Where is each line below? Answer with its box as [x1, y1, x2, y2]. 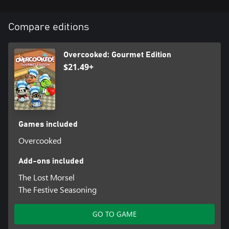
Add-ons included [18, 156, 84, 165]
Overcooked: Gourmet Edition [63, 50, 171, 59]
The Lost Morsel [18, 171, 75, 182]
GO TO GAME [93, 209, 136, 219]
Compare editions [8, 21, 89, 32]
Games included [18, 120, 78, 128]
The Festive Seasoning [18, 184, 97, 195]
